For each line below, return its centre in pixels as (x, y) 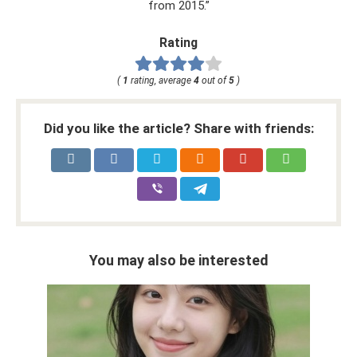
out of (214, 80)
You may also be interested (178, 260)
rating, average (161, 80)
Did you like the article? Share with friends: (178, 128)
